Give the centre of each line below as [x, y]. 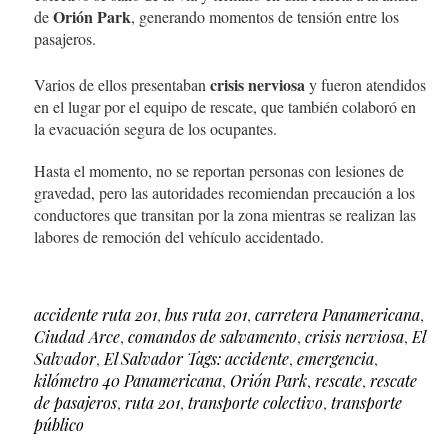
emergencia [335, 359]
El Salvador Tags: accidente [196, 359]
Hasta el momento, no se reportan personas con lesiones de [219, 171]
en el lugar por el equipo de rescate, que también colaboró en [225, 107]
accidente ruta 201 [95, 315]
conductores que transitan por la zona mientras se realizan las [225, 215]
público [59, 425]
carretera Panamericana [337, 315]
